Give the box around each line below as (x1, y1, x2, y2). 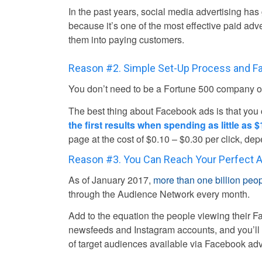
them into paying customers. (68, 33, 185, 47)
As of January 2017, (68, 173, 154, 187)
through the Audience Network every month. (68, 187, 250, 201)
